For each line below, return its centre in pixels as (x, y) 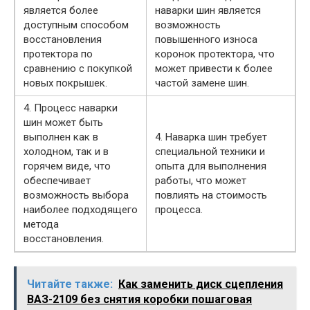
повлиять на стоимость (211, 195)
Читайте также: (70, 284)
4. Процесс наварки (71, 108)
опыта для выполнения (211, 166)
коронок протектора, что (215, 54)
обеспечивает (57, 181)
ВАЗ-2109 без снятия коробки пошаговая (139, 300)
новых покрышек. (65, 83)
